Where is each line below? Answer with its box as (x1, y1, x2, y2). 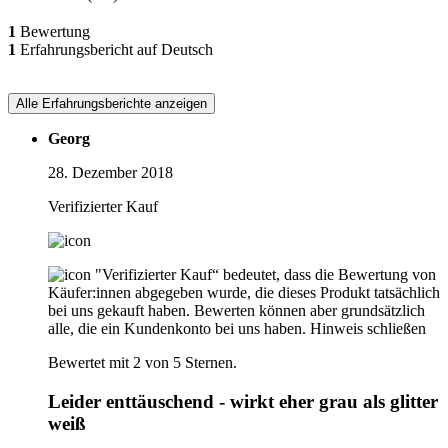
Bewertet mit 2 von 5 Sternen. (48, 354, 237, 372)
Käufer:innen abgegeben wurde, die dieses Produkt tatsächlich (48, 284, 440, 302)
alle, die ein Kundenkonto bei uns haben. (48, 320, 306, 338)
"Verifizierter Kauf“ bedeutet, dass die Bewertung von (95, 266, 436, 284)
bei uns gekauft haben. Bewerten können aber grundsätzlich (48, 302, 425, 320)
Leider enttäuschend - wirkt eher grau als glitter (48, 391, 438, 412)
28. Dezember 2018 (48, 164, 173, 182)
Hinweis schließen (310, 320, 426, 338)
